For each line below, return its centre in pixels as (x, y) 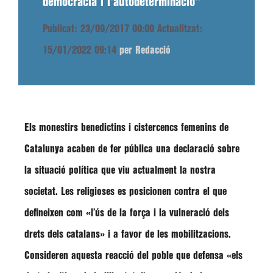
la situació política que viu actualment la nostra (120, 170)
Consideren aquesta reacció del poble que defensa (126, 256)
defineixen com (54, 213)
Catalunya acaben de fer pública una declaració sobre (132, 149)
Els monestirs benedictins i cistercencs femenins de (126, 128)
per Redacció (145, 50)
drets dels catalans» (65, 234)
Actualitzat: (180, 29)
